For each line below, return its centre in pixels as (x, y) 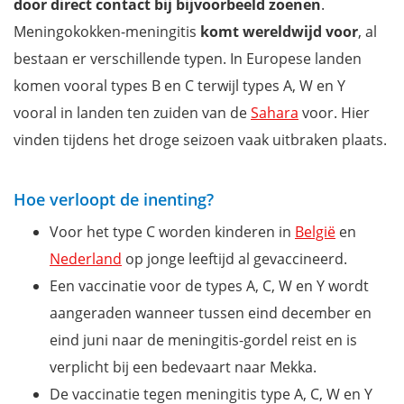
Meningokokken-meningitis (107, 32)
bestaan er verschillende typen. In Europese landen (188, 59)
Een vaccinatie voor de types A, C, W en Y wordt (209, 286)
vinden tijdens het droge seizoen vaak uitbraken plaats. (200, 140)
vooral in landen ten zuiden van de (132, 113)
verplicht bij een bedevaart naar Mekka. (183, 367)
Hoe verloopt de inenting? (114, 200)
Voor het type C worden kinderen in (172, 232)
